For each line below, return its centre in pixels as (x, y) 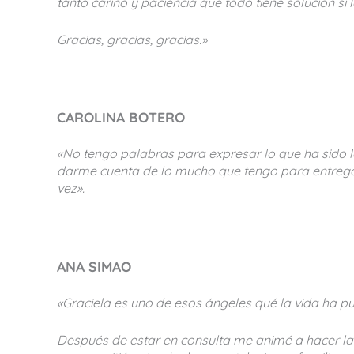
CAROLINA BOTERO (121, 117)
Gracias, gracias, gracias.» (132, 40)
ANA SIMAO (94, 266)
